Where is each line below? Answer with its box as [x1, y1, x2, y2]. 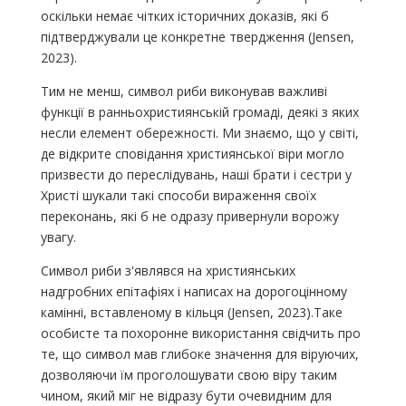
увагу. [40, 227, 76, 246]
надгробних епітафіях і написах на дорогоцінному [40, 282, 347, 300]
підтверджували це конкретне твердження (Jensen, [40, 27, 354, 45]
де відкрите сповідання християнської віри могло [40, 144, 344, 162]
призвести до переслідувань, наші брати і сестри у [40, 165, 352, 183]
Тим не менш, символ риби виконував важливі [40, 82, 327, 100]
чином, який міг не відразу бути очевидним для [40, 386, 332, 404]
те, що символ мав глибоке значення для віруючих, [40, 344, 359, 362]
